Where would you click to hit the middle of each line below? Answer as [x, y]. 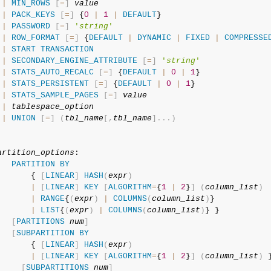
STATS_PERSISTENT [50, 84]
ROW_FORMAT [35, 38]
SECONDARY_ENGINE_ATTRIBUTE [74, 61]
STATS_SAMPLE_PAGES [55, 95]
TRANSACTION [67, 49]
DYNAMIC [154, 38]
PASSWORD [31, 26]
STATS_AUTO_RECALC [52, 72]
